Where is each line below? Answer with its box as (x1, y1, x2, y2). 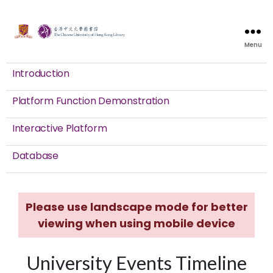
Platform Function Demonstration (12, 94, 169, 108)
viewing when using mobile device (38, 216, 235, 232)
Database (12, 149, 58, 163)
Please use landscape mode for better (25, 199, 248, 215)
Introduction (12, 66, 69, 81)
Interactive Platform (12, 121, 107, 136)
